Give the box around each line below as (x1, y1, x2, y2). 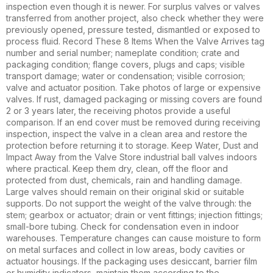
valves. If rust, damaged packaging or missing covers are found (6, 93, 262, 104)
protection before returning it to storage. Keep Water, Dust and (6, 140, 258, 151)
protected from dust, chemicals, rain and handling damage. (6, 174, 242, 185)
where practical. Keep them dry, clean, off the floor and (6, 163, 228, 174)
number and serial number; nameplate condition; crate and (6, 47, 239, 58)
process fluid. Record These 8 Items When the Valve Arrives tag (6, 35, 264, 46)
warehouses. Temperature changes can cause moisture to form (6, 232, 261, 243)
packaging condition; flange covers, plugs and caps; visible (6, 58, 245, 69)
